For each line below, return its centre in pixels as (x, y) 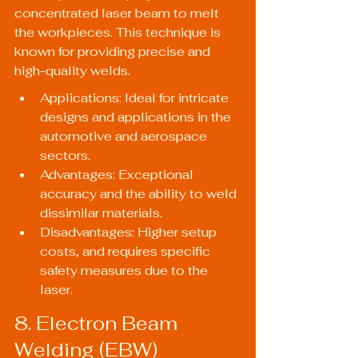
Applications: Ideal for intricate (136, 98)
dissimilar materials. (101, 213)
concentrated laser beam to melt (118, 14)
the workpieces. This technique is (119, 33)
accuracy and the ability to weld (140, 194)
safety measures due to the (125, 271)
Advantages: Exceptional (118, 175)
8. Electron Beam (98, 323)
